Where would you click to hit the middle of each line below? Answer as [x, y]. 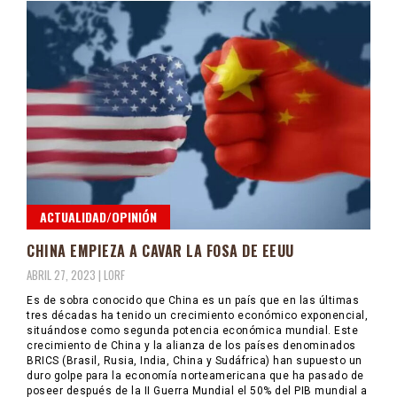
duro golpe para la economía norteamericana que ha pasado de [195, 375]
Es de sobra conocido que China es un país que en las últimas [193, 300]
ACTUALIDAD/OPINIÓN [98, 216]
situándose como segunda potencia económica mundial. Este [192, 330]
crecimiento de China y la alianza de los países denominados [191, 345]
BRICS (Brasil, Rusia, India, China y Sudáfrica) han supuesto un [195, 360]
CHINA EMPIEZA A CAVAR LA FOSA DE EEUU [160, 250]
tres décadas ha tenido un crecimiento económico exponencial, [197, 315]
